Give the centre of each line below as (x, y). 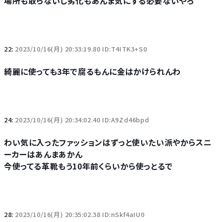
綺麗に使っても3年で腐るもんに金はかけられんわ (92, 71)
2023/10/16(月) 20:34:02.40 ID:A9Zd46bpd (82, 120)
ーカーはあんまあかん (43, 154)
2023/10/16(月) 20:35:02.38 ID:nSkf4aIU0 (80, 214)
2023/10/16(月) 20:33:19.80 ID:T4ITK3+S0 (81, 49)
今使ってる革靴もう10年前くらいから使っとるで (88, 166)
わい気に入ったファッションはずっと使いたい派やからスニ (108, 142)
